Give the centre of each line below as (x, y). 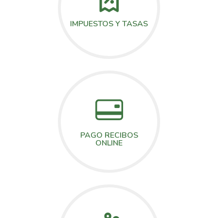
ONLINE (109, 143)
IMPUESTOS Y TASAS (109, 24)
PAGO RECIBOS (109, 136)
